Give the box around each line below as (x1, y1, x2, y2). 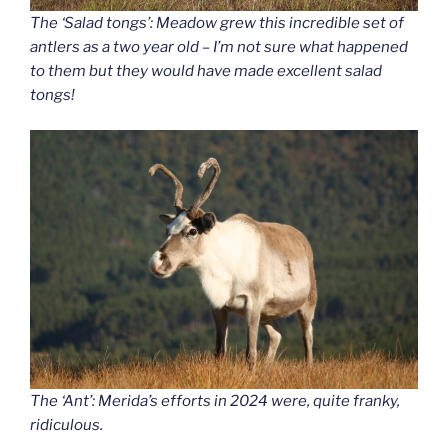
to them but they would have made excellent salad (30, 62, 382, 81)
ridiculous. (30, 415, 103, 434)
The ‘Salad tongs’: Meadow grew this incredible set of (30, 14, 404, 33)
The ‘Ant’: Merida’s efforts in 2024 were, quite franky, (30, 391, 400, 410)
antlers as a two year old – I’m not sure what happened (30, 38, 408, 57)
